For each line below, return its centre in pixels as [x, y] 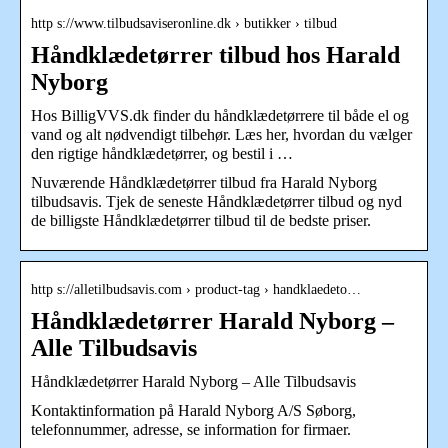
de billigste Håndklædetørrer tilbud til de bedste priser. [201, 220]
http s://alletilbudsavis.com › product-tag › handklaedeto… [196, 289]
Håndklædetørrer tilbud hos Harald [215, 54]
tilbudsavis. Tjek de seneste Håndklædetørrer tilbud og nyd [216, 201]
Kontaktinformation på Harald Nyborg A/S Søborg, [193, 410]
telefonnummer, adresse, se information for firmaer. [191, 429]
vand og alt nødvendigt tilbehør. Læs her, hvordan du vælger [221, 134]
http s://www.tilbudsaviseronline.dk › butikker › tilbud [184, 23]
